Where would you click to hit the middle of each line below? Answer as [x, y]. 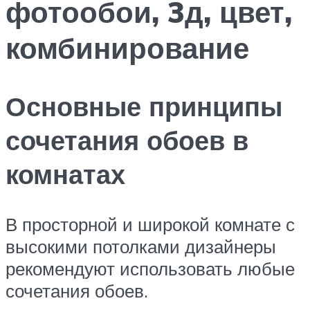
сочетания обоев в [127, 140]
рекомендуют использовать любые [150, 269]
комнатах [65, 174]
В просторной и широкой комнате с [150, 225]
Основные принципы [144, 107]
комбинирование [127, 47]
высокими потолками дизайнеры [141, 247]
